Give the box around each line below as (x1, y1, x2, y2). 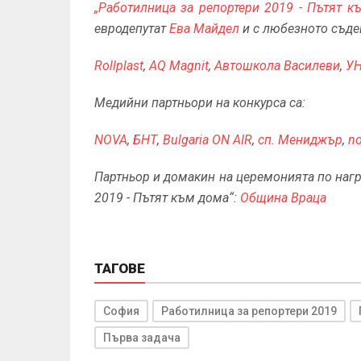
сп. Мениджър (258, 132, 342, 147)
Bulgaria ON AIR (163, 132, 252, 147)
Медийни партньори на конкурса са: (94, 95, 309, 110)
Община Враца (240, 190, 326, 205)
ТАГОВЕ (94, 260, 145, 276)
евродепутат (94, 21, 169, 36)
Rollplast (94, 58, 143, 73)
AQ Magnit (149, 58, 209, 73)
